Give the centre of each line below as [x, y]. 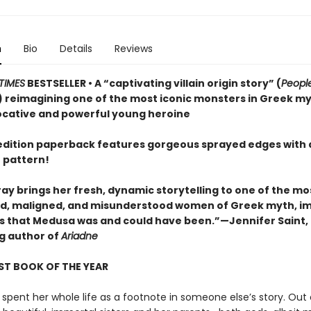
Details [76, 49]
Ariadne [79, 236]
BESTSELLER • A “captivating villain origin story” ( [153, 83]
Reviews [133, 49]
